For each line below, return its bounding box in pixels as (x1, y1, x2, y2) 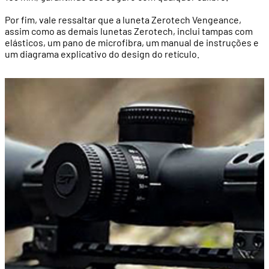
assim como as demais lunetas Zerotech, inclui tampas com (5, 25, 253, 37)
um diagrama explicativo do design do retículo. (5, 47, 199, 59)
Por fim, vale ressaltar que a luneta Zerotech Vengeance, (5, 13, 241, 25)
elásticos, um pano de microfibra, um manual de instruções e (5, 36, 259, 48)
